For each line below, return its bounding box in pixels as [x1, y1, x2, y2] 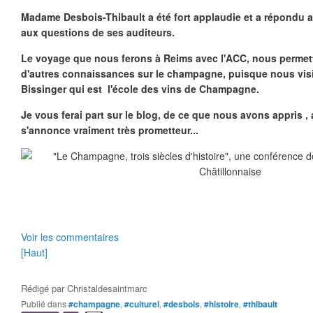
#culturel [124, 298, 159, 310]
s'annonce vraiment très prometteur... [21, 123, 198, 137]
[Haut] [21, 245, 48, 259]
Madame [21, 10, 61, 24]
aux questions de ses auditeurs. [21, 25, 175, 39]
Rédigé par [21, 282, 67, 295]
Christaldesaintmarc [67, 282, 147, 295]
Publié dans [27, 298, 66, 310]
